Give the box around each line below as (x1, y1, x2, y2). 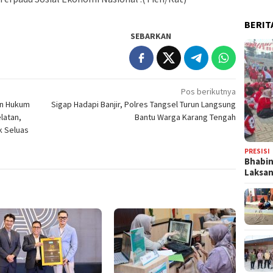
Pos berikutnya (181, 85, 236, 97)
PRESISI (244, 147, 271, 156)
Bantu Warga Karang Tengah (135, 111, 236, 122)
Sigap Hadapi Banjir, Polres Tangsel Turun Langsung (51, 98, 236, 110)
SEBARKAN (130, 30, 172, 41)
